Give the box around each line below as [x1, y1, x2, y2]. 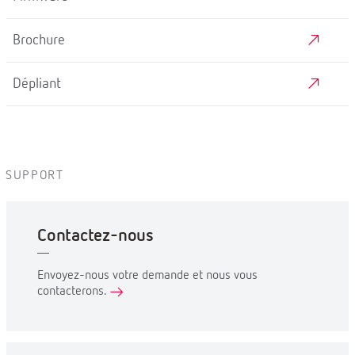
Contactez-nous [37, 227, 154, 245]
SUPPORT [6, 169, 64, 182]
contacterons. [37, 284, 110, 298]
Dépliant [13, 76, 61, 91]
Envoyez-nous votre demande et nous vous [37, 269, 258, 282]
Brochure [13, 32, 65, 48]
